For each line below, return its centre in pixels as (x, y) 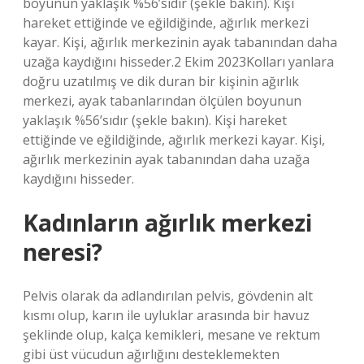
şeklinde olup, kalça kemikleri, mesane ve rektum (171, 335)
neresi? (63, 252)
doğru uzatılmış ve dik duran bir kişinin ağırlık (161, 81)
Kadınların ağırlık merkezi (167, 223)
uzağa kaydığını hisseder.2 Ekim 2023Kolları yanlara (178, 62)
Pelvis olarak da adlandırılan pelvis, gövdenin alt (168, 296)
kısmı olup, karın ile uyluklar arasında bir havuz (166, 315)
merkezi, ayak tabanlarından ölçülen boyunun (162, 101)
